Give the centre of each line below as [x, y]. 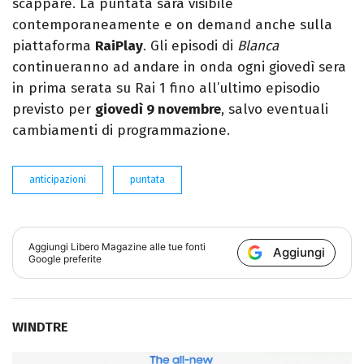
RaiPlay [119, 46]
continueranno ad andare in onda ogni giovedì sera [179, 67]
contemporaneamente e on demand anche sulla [172, 25]
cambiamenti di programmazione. [121, 131]
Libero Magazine [109, 247]
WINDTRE [40, 327]
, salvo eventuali [275, 110]
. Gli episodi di [190, 46]
